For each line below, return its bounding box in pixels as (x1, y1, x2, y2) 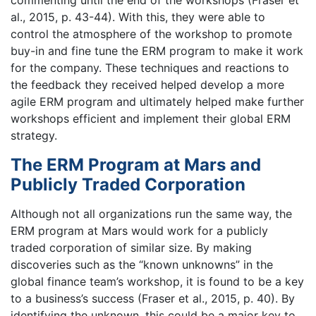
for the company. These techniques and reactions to (11, 61, 289, 75)
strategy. (11, 128, 57, 143)
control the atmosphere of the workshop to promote (11, 27, 292, 42)
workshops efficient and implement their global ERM (11, 111, 291, 126)
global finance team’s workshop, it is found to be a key (11, 274, 304, 288)
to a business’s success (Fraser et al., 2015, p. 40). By (11, 291, 295, 305)
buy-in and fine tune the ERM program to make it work (11, 44, 303, 59)
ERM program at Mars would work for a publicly (11, 223, 268, 238)
